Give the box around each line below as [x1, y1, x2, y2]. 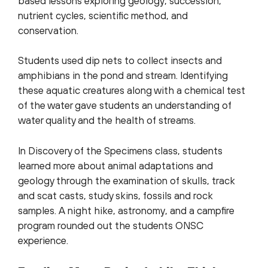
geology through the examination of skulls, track [18, 174, 235, 187]
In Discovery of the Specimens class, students [18, 144, 223, 157]
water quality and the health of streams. [18, 114, 196, 126]
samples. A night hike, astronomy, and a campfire [18, 204, 234, 217]
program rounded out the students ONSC [18, 219, 203, 232]
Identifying [180, 69, 228, 81]
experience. [18, 234, 68, 246]
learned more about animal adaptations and [18, 159, 213, 172]
